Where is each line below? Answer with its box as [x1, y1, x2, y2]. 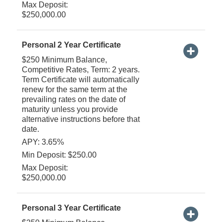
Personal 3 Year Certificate [21, 203, 121, 212]
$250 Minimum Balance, [21, 55, 107, 64]
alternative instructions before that [21, 114, 140, 123]
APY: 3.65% [21, 137, 64, 146]
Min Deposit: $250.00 [21, 150, 97, 159]
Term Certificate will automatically [21, 75, 139, 84]
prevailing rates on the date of [21, 95, 125, 104]
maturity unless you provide [21, 105, 118, 113]
